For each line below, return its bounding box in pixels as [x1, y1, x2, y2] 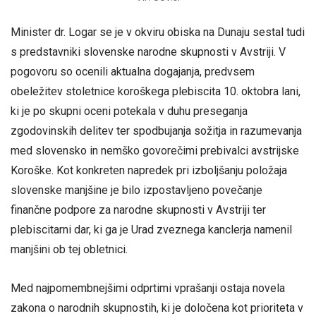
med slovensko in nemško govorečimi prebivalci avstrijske [11, 144, 299, 158]
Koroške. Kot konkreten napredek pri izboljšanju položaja [11, 164, 287, 178]
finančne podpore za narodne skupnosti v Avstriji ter [11, 203, 266, 217]
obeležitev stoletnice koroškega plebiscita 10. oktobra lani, [11, 85, 300, 99]
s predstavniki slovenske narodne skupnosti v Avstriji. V [11, 45, 286, 59]
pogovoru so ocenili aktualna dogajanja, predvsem [11, 65, 255, 79]
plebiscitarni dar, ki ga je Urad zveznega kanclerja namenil [11, 223, 292, 237]
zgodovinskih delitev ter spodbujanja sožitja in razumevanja [11, 124, 302, 138]
